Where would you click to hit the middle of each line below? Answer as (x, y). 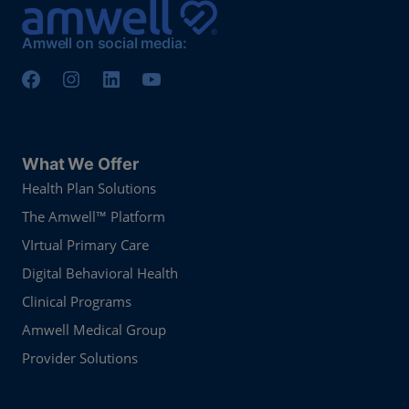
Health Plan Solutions (89, 189)
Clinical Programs (77, 302)
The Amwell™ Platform (94, 217)
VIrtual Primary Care (86, 245)
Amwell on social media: (105, 43)
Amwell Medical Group (94, 330)
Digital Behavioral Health (100, 273)
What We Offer (80, 164)
